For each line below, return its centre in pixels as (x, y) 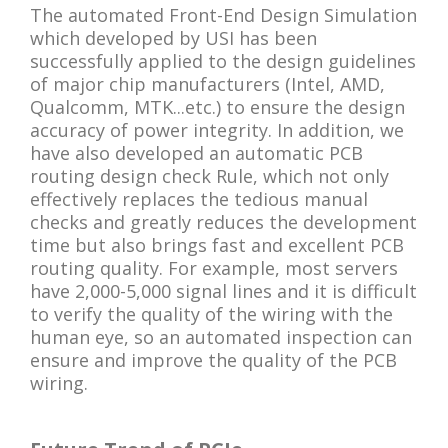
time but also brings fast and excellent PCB (217, 244)
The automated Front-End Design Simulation (223, 14)
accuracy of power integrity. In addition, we (217, 129)
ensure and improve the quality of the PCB (213, 359)
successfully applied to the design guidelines (223, 60)
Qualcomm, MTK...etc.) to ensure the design (217, 106)
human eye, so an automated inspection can (221, 336)
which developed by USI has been (173, 37)
